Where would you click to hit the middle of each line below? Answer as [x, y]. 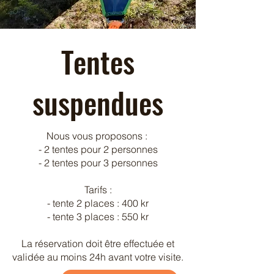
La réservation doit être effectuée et [98, 243]
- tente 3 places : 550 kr [98, 217]
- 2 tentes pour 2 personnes [98, 149]
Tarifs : [98, 190]
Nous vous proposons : [98, 136]
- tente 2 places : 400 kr [98, 203]
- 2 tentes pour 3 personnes [98, 163]
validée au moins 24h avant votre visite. [98, 257]
